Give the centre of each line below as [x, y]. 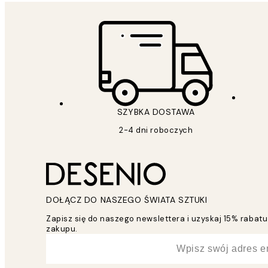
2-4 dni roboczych [156, 130]
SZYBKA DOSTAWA [156, 112]
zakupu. [62, 229]
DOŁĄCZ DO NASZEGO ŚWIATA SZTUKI [127, 200]
